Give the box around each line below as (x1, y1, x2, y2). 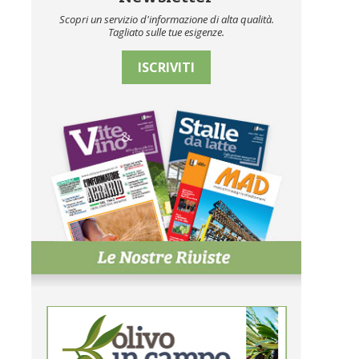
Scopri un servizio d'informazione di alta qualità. (58, 12, 274, 26)
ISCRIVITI (138, 58, 196, 76)
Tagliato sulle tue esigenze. (108, 25, 225, 39)
